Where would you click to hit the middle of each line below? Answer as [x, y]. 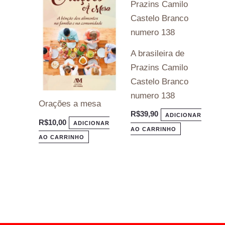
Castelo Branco [159, 81]
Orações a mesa [70, 104]
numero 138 [152, 95]
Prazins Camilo [159, 67]
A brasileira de [157, 53]
